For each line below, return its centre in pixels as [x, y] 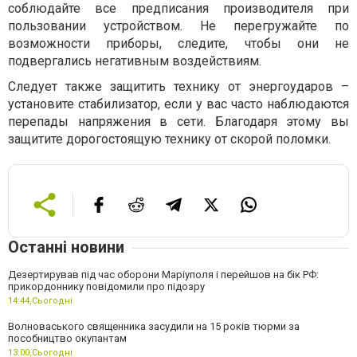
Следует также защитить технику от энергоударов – [178, 86]
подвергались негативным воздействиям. [135, 61]
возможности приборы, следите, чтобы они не [178, 43]
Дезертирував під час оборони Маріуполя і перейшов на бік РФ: [163, 275]
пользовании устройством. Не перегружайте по [178, 26]
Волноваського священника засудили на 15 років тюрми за [154, 326]
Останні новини [66, 247]
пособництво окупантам [67, 338]
